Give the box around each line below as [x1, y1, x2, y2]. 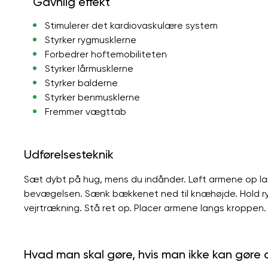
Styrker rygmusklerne [44, 33, 136, 45]
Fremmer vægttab [44, 105, 126, 117]
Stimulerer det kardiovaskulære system [44, 19, 218, 31]
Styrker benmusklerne [44, 91, 140, 103]
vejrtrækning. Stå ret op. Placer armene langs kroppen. [24, 202, 266, 214]
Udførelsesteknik [24, 147, 114, 162]
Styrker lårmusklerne [44, 62, 133, 74]
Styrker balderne [44, 77, 118, 89]
